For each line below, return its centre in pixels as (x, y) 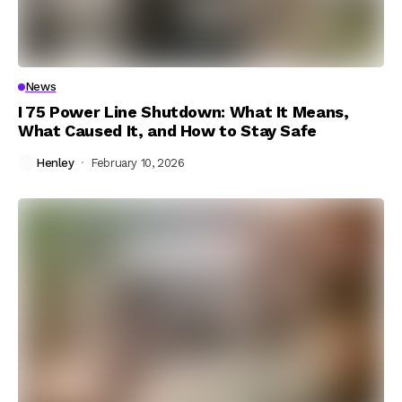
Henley (55, 162)
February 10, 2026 (138, 162)
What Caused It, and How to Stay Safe (168, 131)
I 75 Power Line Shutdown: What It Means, (184, 112)
